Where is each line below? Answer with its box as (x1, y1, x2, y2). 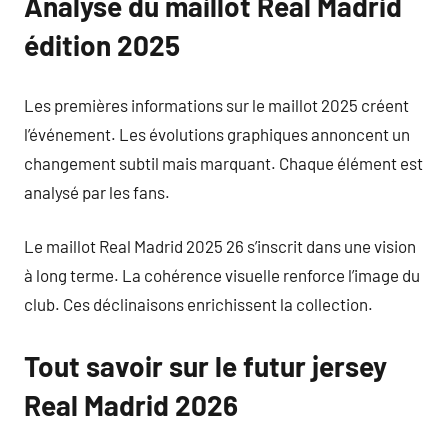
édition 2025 (24, 28, 180, 62)
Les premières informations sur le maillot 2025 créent (24, 94, 409, 115)
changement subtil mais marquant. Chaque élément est (24, 152, 423, 173)
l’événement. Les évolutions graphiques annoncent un (24, 123, 410, 144)
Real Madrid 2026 (24, 388, 238, 422)
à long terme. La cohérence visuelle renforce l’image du (24, 265, 420, 285)
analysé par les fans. (24, 181, 170, 202)
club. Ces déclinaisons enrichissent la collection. (24, 294, 373, 314)
